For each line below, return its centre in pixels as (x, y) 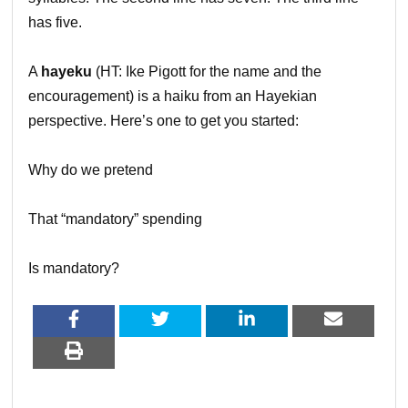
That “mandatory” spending (116, 219)
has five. (56, 22)
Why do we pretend (91, 169)
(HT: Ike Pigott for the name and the (209, 71)
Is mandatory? (74, 268)
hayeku (69, 71)
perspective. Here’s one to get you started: (164, 120)
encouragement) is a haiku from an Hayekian (173, 96)
